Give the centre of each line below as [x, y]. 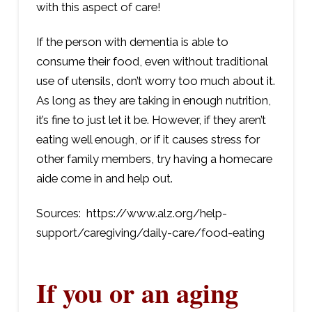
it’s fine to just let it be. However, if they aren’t [151, 119]
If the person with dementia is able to [132, 41]
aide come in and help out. [104, 178]
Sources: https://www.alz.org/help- [131, 213]
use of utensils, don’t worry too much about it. [155, 80]
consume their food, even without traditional [151, 61]
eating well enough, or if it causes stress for [148, 139]
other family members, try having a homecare [154, 158]
